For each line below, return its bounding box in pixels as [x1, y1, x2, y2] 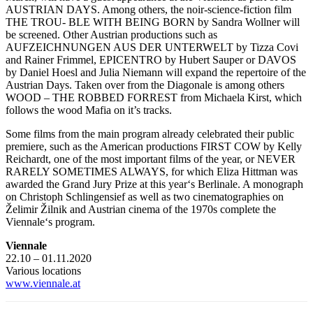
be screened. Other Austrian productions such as [6, 28, 217, 41]
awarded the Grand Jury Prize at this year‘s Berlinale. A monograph [6, 177, 303, 190]
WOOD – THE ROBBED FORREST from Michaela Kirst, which [6, 91, 302, 103]
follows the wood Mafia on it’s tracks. [6, 103, 172, 116]
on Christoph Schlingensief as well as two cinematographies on [6, 190, 284, 203]
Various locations [6, 264, 84, 277]
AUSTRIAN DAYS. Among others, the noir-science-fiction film [6, 3, 291, 15]
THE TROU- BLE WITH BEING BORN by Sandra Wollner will [6, 15, 300, 28]
